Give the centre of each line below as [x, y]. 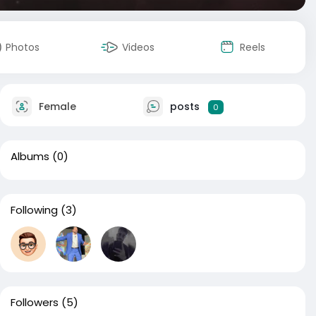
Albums [30, 156]
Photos [23, 47]
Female [56, 106]
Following [34, 210]
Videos [138, 47]
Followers [35, 302]
